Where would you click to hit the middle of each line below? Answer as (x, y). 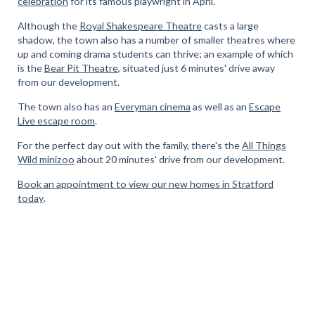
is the (31, 67)
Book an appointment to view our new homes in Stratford (145, 184)
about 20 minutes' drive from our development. (179, 159)
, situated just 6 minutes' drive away (196, 67)
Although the (48, 25)
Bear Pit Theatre (81, 67)
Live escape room (56, 120)
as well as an (219, 106)
